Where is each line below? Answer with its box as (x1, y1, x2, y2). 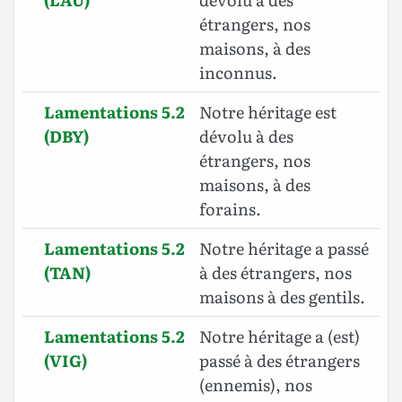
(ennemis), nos (199, 372, 312, 398)
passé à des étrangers (199, 348, 360, 373)
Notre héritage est (199, 100, 336, 125)
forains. (199, 197, 261, 222)
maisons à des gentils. (199, 284, 365, 310)
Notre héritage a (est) (199, 324, 360, 349)
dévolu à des (199, 124, 293, 149)
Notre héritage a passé (199, 236, 369, 261)
